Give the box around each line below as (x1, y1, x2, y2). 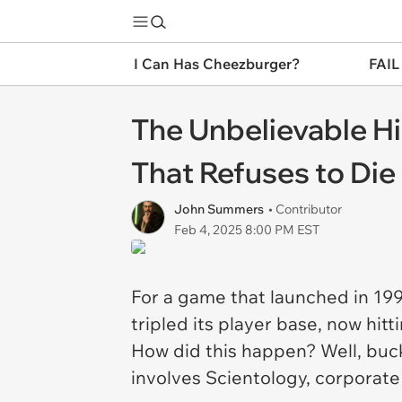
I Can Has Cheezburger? (134, 55, 300, 73)
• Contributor (268, 201, 342, 217)
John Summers (174, 201, 264, 217)
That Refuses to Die (131, 154, 396, 190)
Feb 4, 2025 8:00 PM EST (174, 222, 319, 238)
